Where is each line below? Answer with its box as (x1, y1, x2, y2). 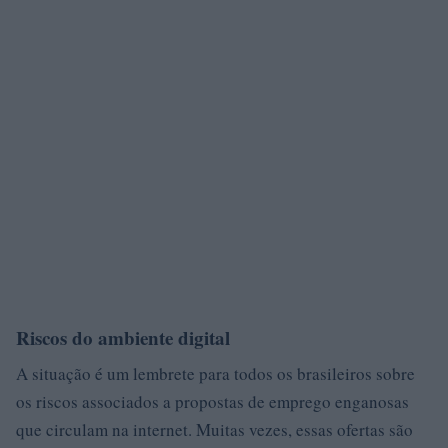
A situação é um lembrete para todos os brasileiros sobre (16, 361, 415, 385)
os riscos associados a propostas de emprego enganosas (16, 389, 409, 413)
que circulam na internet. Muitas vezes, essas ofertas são (16, 417, 413, 441)
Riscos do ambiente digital (16, 323, 230, 351)
